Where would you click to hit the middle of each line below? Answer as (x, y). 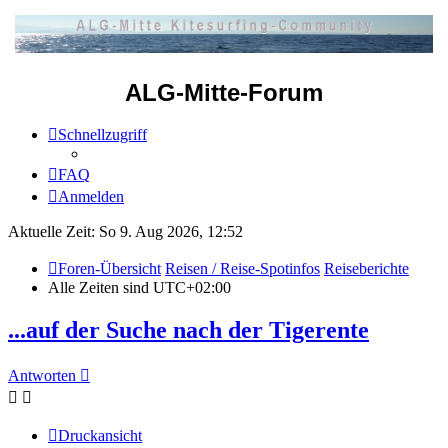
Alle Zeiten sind (100, 288)
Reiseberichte (366, 269)
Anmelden (91, 197)
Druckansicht (100, 435)
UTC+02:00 (192, 288)
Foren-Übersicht (109, 269)
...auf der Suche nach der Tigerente (188, 329)
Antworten (42, 375)
